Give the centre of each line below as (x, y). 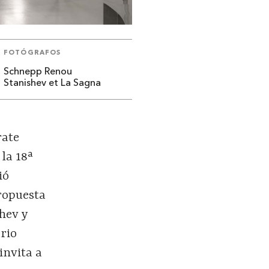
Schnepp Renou (38, 72)
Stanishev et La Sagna (53, 83)
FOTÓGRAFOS (32, 53)
